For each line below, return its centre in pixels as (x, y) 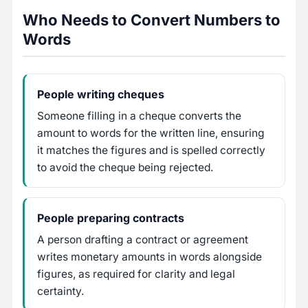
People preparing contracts (111, 218)
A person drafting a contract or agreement (143, 240)
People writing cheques (101, 95)
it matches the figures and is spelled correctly (151, 151)
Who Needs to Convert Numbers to (152, 20)
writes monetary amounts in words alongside (150, 257)
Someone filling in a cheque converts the (139, 116)
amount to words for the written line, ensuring (151, 133)
